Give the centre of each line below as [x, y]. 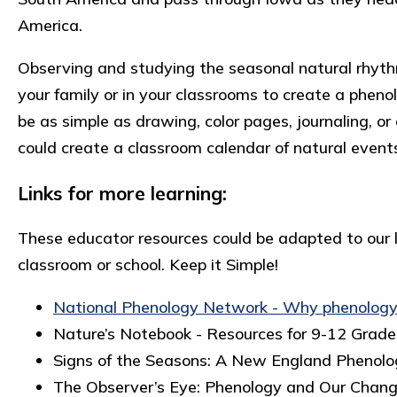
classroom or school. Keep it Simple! [148, 264]
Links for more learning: [122, 193]
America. [50, 25]
